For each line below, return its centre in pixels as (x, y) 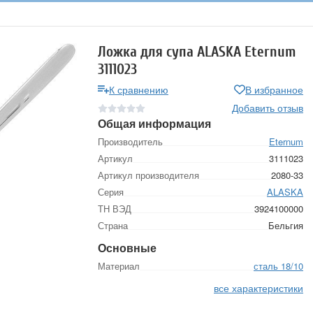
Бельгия (286, 225)
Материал (119, 266)
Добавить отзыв (268, 108)
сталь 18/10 (278, 266)
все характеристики (259, 288)
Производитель (130, 141)
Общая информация (154, 123)
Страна (113, 225)
